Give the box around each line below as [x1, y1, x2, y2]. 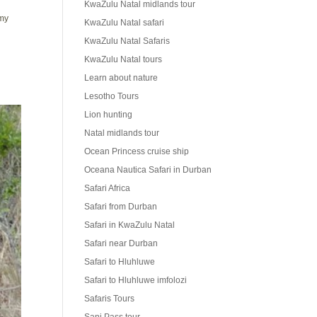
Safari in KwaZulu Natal [84, 220, 175, 231]
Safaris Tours [84, 294, 135, 304]
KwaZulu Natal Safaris [84, 36, 171, 47]
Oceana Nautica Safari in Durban [84, 165, 212, 175]
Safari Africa [84, 183, 131, 194]
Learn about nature [84, 73, 158, 83]
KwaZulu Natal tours [84, 54, 163, 65]
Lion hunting [84, 110, 133, 120]
